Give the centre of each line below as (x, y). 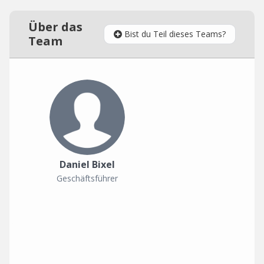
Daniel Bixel (87, 164)
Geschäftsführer (87, 178)
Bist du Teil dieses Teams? (175, 34)
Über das (55, 27)
